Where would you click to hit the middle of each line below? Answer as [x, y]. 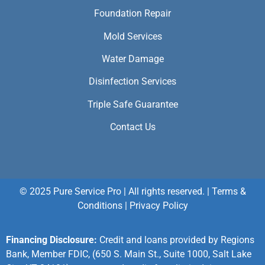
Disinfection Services [132, 82]
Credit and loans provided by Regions [176, 240]
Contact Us [132, 127]
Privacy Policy [159, 205]
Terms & [229, 191]
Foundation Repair [132, 14]
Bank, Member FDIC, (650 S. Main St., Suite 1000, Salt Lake [129, 254]
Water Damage [132, 59]
